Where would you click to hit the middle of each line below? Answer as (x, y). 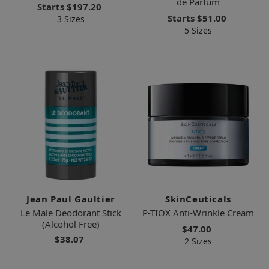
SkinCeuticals (198, 199)
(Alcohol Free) (71, 224)
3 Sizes (71, 19)
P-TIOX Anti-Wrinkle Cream (198, 213)
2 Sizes (198, 241)
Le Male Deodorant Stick (71, 213)
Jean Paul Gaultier (71, 199)
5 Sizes (198, 31)
